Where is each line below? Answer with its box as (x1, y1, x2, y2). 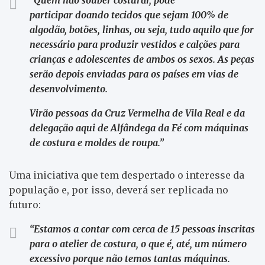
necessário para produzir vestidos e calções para (30, 38, 240, 50)
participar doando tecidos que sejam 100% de (30, 8, 228, 21)
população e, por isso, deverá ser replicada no (9, 183, 228, 196)
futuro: (9, 198, 41, 211)
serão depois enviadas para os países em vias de (30, 67, 238, 80)
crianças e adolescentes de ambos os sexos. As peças (30, 53, 254, 65)
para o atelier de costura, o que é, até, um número (30, 237, 247, 250)
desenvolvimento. (30, 82, 108, 95)
